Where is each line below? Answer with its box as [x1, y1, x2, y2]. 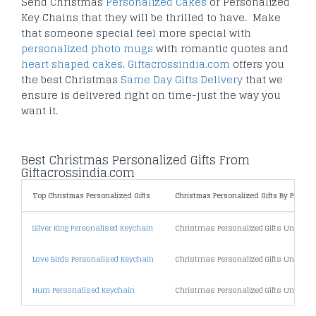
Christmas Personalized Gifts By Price [175, 189, 307, 202]
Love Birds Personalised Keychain [32, 253, 154, 266]
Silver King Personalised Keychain [32, 221, 153, 235]
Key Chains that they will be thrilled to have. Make [21, 8, 281, 27]
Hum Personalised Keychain [32, 284, 135, 297]
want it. [21, 102, 58, 120]
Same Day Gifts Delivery [121, 71, 243, 89]
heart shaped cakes [21, 55, 123, 73]
